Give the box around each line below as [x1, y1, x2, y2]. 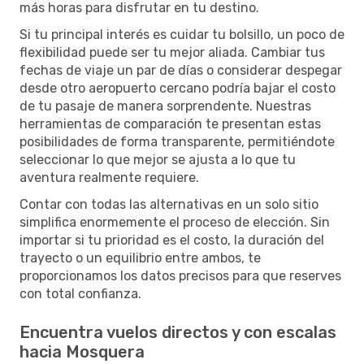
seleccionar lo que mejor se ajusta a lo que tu [19, 151, 296, 167]
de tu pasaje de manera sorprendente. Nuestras [19, 97, 311, 114]
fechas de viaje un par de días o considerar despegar [19, 62, 342, 78]
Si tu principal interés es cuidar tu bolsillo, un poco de [19, 26, 344, 42]
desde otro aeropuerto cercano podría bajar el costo [19, 80, 336, 96]
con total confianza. [19, 285, 141, 301]
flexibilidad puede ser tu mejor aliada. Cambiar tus [19, 44, 325, 60]
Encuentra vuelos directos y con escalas [19, 322, 336, 342]
